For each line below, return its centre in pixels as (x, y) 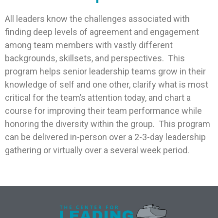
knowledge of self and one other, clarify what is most (107, 85)
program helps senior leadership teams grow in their (105, 72)
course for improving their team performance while (103, 111)
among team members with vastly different (89, 45)
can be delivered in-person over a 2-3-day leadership (105, 137)
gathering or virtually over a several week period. (99, 150)
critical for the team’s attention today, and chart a (98, 98)
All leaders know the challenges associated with (97, 19)
